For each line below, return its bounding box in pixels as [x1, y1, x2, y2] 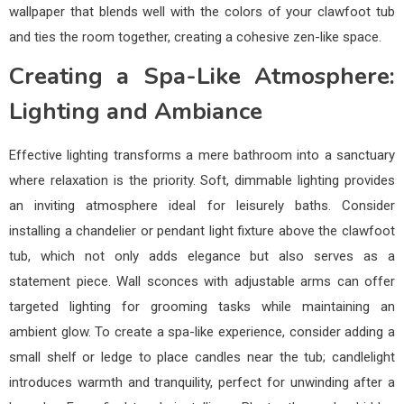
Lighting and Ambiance [9, 95, 262, 127]
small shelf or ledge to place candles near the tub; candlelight [9, 348, 395, 365]
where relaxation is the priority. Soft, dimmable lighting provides [9, 171, 395, 188]
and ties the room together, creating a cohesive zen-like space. [9, 28, 381, 45]
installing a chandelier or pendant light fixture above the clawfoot [9, 222, 395, 239]
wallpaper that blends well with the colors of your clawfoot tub [9, 3, 395, 20]
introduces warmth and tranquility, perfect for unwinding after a [9, 373, 395, 390]
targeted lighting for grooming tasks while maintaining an [9, 298, 395, 315]
